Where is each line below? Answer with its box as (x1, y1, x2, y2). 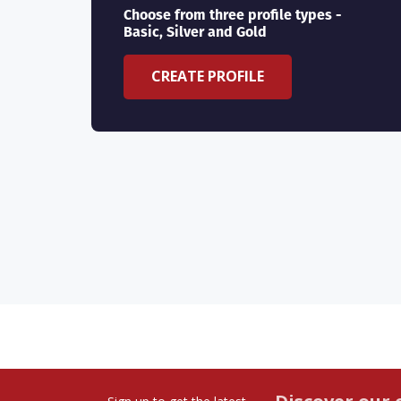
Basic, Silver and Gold (124, 21, 267, 43)
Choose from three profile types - (124, 4, 342, 26)
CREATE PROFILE (151, 66, 265, 87)
